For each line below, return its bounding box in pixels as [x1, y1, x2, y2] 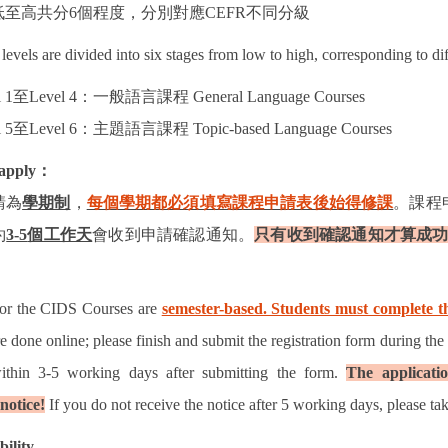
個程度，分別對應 [77, 4, 206, 22]
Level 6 [29, 120, 78, 138]
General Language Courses [189, 88, 366, 106]
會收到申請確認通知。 [92, 226, 255, 244]
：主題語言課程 [77, 120, 190, 138]
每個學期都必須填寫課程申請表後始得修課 [86, 194, 394, 212]
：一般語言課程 [77, 88, 190, 106]
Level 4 [29, 88, 78, 106]
